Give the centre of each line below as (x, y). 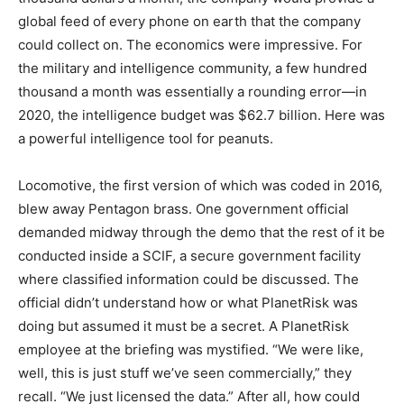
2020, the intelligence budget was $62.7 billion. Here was (202, 115)
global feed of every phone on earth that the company (189, 22)
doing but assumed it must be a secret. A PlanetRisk (184, 326)
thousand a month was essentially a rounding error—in (193, 92)
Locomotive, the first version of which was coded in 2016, (200, 186)
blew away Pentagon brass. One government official (184, 209)
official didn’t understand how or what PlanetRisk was (188, 303)
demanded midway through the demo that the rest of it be (202, 233)
